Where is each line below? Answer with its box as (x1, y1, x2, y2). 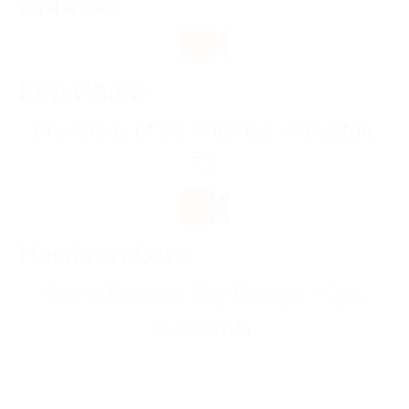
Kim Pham (18, 75, 147, 107)
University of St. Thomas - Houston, (32, 118, 377, 143)
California (157, 316, 252, 341)
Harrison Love (18, 238, 192, 270)
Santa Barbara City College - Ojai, (44, 281, 365, 307)
